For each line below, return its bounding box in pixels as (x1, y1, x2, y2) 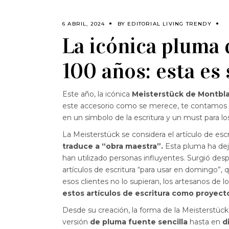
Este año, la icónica (62, 89, 132, 99)
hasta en (190, 217, 222, 227)
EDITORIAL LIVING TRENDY (127, 20, 212, 28)
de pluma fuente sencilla (90, 217, 190, 227)
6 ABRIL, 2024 (62, 20, 105, 28)
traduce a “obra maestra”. (62, 142, 163, 151)
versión (62, 217, 90, 227)
